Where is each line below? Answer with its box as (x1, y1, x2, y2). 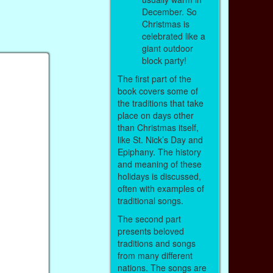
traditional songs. (117, 194, 186, 207)
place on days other (117, 108, 194, 121)
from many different (117, 249, 193, 262)
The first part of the (117, 72, 191, 85)
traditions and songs (117, 237, 196, 250)
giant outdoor (141, 41, 193, 54)
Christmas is (141, 17, 190, 30)
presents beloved (117, 225, 184, 238)
